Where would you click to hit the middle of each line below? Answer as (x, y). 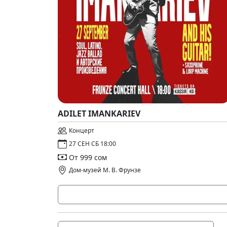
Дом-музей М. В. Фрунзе (105, 170)
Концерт (82, 130)
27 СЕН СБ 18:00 (92, 144)
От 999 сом (88, 157)
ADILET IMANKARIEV (99, 113)
